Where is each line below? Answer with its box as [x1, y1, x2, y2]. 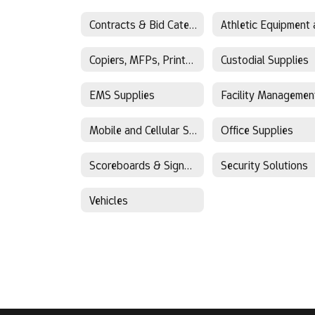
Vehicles [89, 192, 128, 208]
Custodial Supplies [221, 51, 309, 67]
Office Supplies [221, 122, 294, 138]
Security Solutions [221, 157, 309, 173]
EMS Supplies [89, 86, 155, 103]
